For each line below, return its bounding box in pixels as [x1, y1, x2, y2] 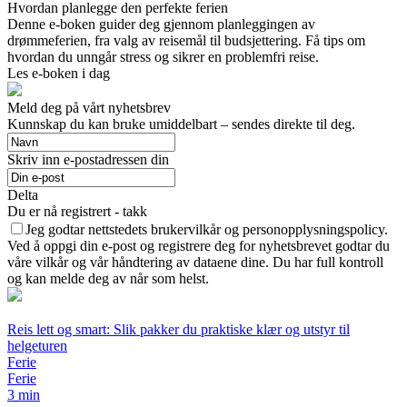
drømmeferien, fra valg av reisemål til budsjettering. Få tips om [7, 32, 365, 48]
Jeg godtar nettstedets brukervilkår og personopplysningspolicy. [25, 221, 388, 237]
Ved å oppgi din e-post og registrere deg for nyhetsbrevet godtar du [7, 237, 390, 253]
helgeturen [7, 337, 67, 353]
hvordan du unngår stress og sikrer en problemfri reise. [7, 48, 319, 65]
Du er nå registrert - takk [7, 203, 147, 219]
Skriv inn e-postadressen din [7, 151, 169, 167]
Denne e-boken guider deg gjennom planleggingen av [7, 15, 315, 32]
